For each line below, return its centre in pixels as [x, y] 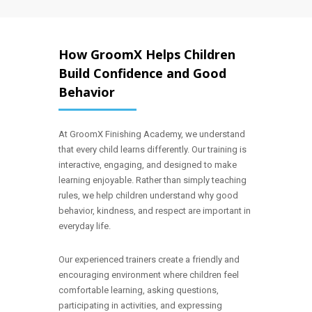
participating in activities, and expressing [140, 305]
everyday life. [85, 226]
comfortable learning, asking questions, [139, 290]
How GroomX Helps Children [147, 54]
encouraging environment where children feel [149, 275]
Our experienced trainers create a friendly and [149, 259]
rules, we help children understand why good [148, 195]
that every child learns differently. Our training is [153, 149]
